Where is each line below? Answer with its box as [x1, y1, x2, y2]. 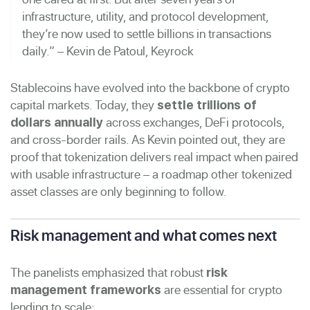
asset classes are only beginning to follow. [10, 182, 227, 200]
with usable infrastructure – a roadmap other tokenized [10, 165, 292, 183]
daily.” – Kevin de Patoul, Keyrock [22, 42, 194, 60]
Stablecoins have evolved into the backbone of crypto [10, 78, 290, 96]
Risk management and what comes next [10, 224, 277, 246]
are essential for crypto [161, 280, 282, 298]
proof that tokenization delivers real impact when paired [10, 147, 298, 165]
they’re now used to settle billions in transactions [22, 24, 271, 42]
